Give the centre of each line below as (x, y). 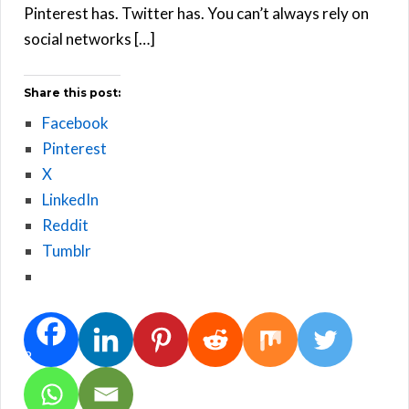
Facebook (75, 122)
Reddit (65, 225)
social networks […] (89, 38)
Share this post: (72, 92)
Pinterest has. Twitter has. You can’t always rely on (196, 13)
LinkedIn (70, 199)
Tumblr (67, 250)
